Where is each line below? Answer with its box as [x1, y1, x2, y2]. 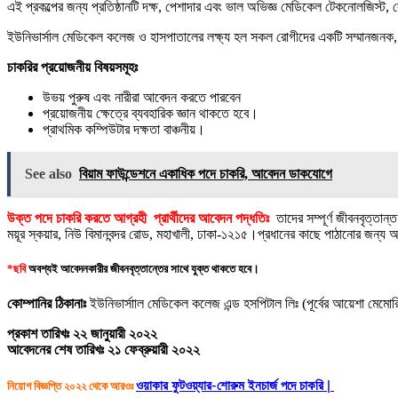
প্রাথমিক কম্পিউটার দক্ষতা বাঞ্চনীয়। [43, 122, 205, 138]
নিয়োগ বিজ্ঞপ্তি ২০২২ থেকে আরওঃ [7, 378, 136, 393]
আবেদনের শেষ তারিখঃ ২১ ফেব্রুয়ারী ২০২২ [7, 342, 200, 358]
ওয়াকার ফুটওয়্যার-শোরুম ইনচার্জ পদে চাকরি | [136, 378, 334, 393]
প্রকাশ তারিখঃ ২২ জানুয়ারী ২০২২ [7, 326, 157, 342]
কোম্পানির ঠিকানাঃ [7, 296, 90, 312]
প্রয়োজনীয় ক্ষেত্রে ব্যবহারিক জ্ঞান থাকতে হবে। [43, 106, 259, 122]
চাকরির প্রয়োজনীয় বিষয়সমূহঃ [7, 60, 138, 76]
